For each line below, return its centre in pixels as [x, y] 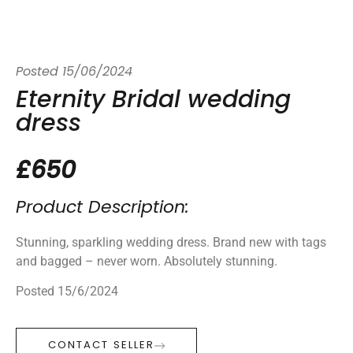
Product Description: [102, 208]
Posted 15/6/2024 [67, 291]
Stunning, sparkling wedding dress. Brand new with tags [171, 242]
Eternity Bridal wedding [153, 101]
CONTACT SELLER [101, 346]
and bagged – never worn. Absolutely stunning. [147, 261]
